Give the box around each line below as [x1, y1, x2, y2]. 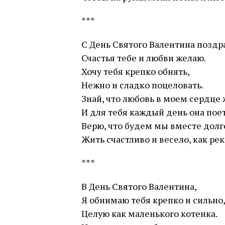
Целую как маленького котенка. [81, 207, 217, 219]
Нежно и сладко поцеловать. [81, 79, 203, 91]
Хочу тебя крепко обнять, [81, 65, 190, 77]
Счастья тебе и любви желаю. [81, 52, 206, 64]
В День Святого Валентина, [81, 180, 197, 192]
